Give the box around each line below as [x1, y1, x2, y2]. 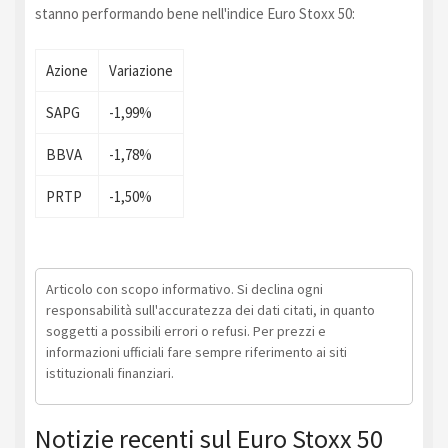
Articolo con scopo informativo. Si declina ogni [46, 279, 323, 298]
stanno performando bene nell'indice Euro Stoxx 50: [35, 3, 355, 23]
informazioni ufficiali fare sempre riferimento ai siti [46, 342, 347, 361]
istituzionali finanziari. [46, 363, 174, 382]
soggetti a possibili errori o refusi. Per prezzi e [46, 321, 326, 340]
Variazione [109, 60, 173, 80]
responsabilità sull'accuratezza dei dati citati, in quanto [46, 300, 375, 319]
